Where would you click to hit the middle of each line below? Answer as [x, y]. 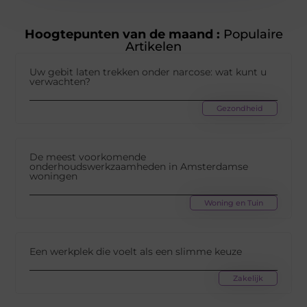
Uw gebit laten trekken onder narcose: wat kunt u [148, 72]
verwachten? [60, 81]
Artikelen [153, 46]
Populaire [251, 34]
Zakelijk [248, 278]
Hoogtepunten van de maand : [122, 34]
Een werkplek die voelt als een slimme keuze [136, 251]
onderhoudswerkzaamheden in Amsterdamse [139, 166]
